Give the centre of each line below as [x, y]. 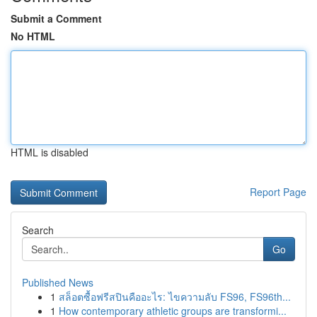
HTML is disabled [50, 152]
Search [38, 230]
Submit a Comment [56, 18]
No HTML [33, 36]
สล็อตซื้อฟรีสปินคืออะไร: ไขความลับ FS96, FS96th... [175, 296]
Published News [58, 282]
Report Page [278, 192]
